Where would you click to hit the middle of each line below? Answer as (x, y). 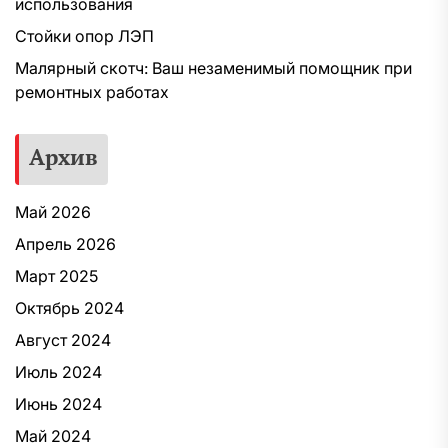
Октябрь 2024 (69, 308)
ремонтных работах (92, 92)
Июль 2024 (58, 372)
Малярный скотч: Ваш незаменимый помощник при (213, 68)
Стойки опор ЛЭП (84, 36)
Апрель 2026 (65, 244)
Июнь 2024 (58, 404)
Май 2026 (53, 212)
